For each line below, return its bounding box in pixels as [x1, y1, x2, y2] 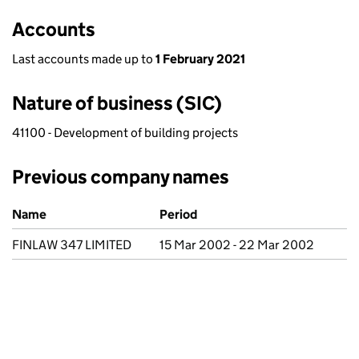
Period [159, 207, 197, 222]
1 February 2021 [155, 51, 245, 67]
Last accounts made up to [12, 51, 155, 67]
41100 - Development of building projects [12, 125, 238, 140]
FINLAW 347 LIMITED [12, 237, 131, 252]
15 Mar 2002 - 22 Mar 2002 [159, 237, 314, 252]
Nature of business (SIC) [12, 91, 222, 115]
